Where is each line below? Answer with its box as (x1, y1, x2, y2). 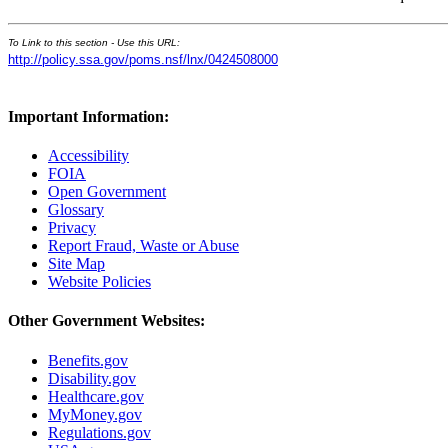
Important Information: (8, 107, 169, 125)
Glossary (48, 201, 104, 219)
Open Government (48, 183, 166, 201)
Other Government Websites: (8, 312, 205, 330)
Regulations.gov (48, 423, 151, 441)
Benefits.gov (48, 351, 128, 369)
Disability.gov (48, 369, 136, 387)
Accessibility (48, 147, 129, 165)
